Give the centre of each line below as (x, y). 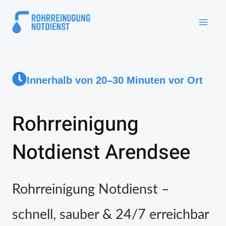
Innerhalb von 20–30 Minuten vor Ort (115, 80)
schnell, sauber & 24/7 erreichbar (111, 215)
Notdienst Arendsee (101, 153)
